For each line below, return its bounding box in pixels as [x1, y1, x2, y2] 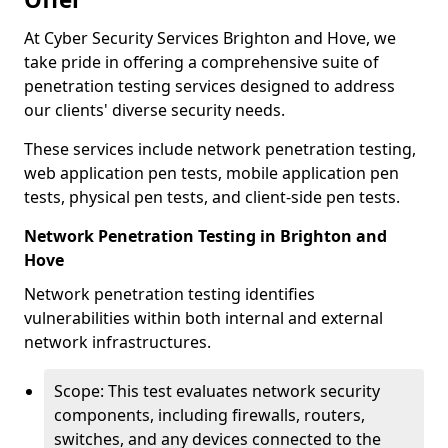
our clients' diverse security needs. [24, 99, 289, 121]
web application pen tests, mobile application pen [24, 162, 399, 184]
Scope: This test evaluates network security [54, 380, 380, 402]
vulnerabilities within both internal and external [24, 307, 383, 329]
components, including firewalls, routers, [54, 404, 365, 426]
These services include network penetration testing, [24, 138, 416, 160]
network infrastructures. [24, 331, 211, 353]
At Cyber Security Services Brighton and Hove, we [24, 27, 396, 49]
